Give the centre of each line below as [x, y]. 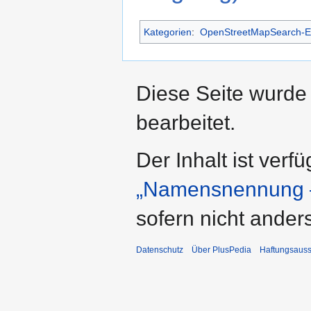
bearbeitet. [186, 122]
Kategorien [168, 32]
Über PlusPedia [221, 250]
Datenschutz [160, 250]
